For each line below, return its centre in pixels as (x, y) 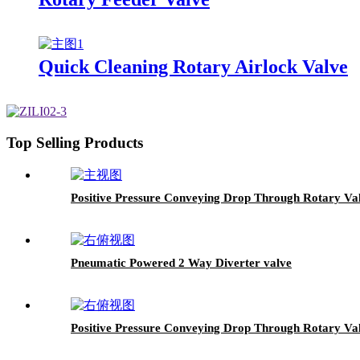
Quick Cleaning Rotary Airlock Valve (193, 67)
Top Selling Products (75, 143)
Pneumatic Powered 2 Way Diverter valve (181, 262)
